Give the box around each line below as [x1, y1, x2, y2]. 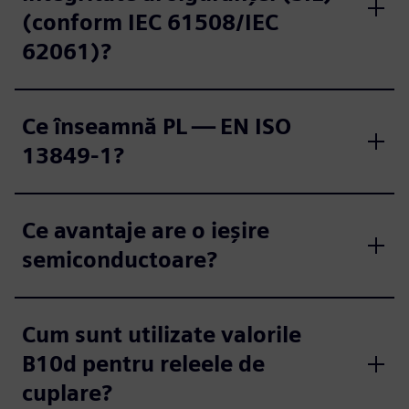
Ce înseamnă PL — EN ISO [22, 112, 291, 140]
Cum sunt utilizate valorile [22, 320, 301, 348]
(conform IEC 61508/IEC [22, 8, 278, 36]
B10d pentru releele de [22, 350, 265, 377]
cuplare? [22, 379, 112, 406]
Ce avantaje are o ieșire [22, 216, 269, 244]
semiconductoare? [22, 246, 217, 273]
